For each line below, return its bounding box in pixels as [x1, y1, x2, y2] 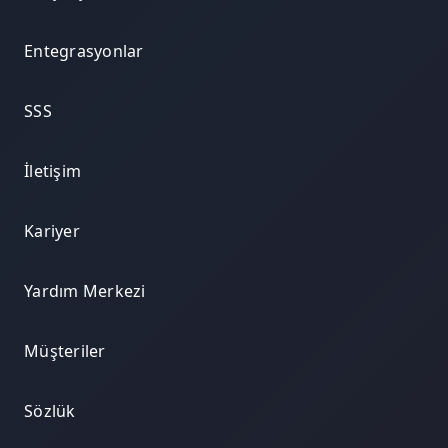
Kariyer [24, 220, 80, 243]
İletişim [24, 160, 81, 183]
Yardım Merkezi [24, 280, 146, 303]
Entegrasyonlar [24, 40, 144, 63]
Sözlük [24, 400, 76, 423]
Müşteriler [24, 340, 106, 363]
